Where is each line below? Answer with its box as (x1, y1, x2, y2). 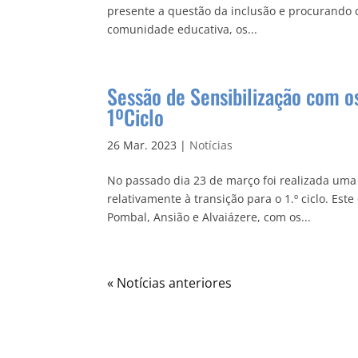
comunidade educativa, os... (107, 22, 258, 37)
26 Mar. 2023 (107, 137, 177, 153)
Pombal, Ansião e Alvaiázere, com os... (107, 209, 312, 225)
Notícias (189, 137, 233, 153)
